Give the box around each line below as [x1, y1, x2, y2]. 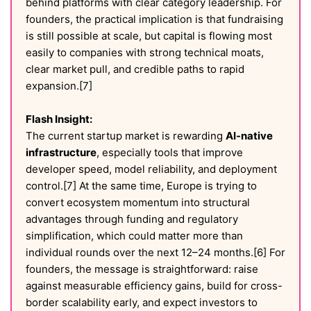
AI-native [226, 129, 273, 142]
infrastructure [26, 146, 96, 159]
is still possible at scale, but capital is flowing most [26, 29, 272, 42]
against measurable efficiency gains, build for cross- [26, 279, 283, 292]
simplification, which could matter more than [26, 229, 243, 242]
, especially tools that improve [96, 146, 243, 159]
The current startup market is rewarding [26, 129, 226, 142]
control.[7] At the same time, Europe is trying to [26, 179, 257, 192]
